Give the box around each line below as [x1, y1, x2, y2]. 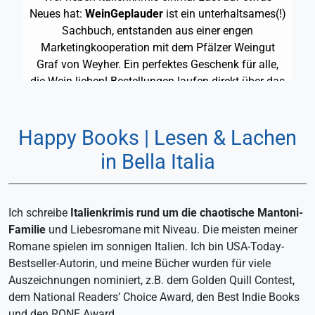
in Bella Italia [100, 150, 215, 174]
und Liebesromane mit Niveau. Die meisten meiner [46, 223, 297, 237]
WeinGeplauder [84, 7, 163, 20]
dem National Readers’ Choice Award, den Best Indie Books [8, 290, 300, 304]
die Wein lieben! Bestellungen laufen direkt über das [30, 75, 285, 88]
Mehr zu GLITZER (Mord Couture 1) [70, 176, 245, 190]
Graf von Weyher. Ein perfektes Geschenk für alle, [37, 58, 278, 71]
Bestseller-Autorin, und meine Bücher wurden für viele [8, 257, 271, 271]
